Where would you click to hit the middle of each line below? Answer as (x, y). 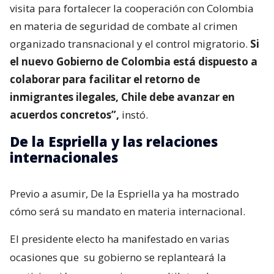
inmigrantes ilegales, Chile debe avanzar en (122, 97)
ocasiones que (46, 257)
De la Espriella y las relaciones (114, 141)
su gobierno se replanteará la (155, 257)
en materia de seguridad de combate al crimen (124, 26)
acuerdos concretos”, (65, 114)
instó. (134, 114)
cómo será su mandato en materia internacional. (128, 211)
